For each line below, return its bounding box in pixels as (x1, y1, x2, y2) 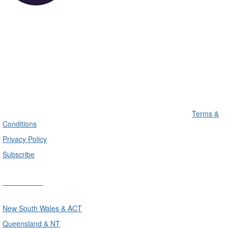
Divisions (3, 174, 43, 188)
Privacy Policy (3, 133, 47, 144)
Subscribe (3, 149, 35, 159)
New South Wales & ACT (3, 203, 82, 213)
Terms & (192, 108, 219, 119)
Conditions (3, 118, 37, 129)
